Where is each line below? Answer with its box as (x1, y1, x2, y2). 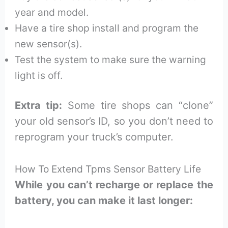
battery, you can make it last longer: (15, 194, 193, 207)
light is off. (15, 69, 63, 81)
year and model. (15, 6, 89, 18)
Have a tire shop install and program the (15, 21, 199, 34)
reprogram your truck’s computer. (15, 131, 174, 144)
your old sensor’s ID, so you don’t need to (15, 115, 213, 128)
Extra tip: (15, 99, 63, 112)
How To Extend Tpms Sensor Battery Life (15, 163, 202, 176)
